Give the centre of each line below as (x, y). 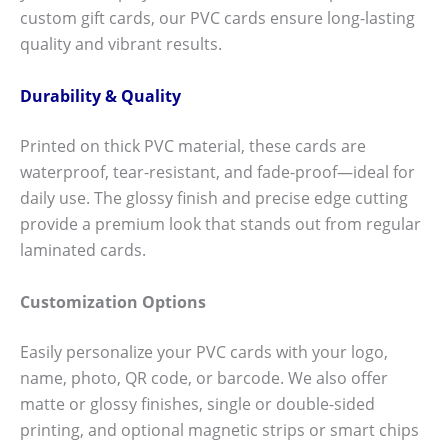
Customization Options (113, 301)
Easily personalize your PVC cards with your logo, (204, 351)
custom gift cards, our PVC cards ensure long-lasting (217, 18)
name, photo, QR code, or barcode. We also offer (204, 377)
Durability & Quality (100, 95)
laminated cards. (83, 249)
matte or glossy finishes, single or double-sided (197, 403)
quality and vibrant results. (121, 44)
